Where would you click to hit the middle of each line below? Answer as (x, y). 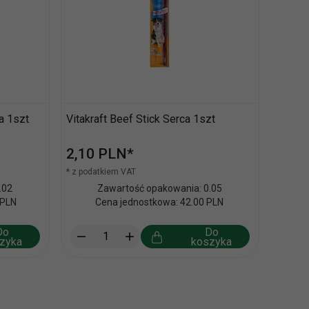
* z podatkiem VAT (101, 171)
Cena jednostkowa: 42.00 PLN (159, 202)
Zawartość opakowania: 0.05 (159, 188)
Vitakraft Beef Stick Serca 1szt (141, 119)
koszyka (212, 241)
